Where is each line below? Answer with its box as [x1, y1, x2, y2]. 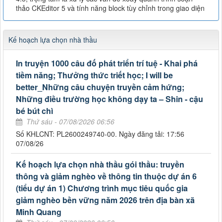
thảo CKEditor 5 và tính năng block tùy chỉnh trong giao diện [16, 3, 205, 13]
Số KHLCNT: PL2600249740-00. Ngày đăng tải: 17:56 [16, 129, 184, 139]
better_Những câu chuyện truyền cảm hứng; [16, 81, 184, 93]
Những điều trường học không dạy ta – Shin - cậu [16, 93, 203, 105]
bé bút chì [16, 105, 53, 117]
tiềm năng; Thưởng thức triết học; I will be [16, 69, 173, 81]
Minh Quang [16, 206, 61, 218]
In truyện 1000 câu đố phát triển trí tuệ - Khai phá [16, 57, 198, 69]
